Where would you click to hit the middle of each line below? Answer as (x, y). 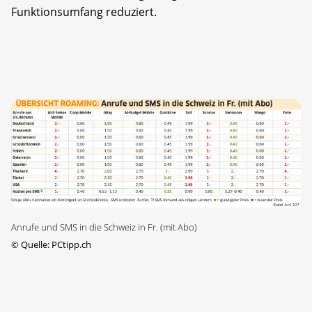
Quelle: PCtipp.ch (55, 245)
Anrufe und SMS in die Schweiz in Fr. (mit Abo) (104, 227)
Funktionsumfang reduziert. (84, 11)
